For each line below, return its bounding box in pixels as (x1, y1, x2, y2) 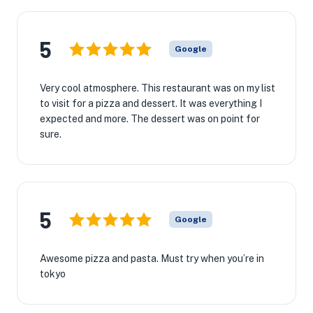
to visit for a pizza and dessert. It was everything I (40, 98, 262, 109)
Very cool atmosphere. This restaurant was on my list (40, 82, 275, 94)
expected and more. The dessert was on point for (40, 113, 260, 124)
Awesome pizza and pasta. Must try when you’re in (40, 253, 264, 264)
